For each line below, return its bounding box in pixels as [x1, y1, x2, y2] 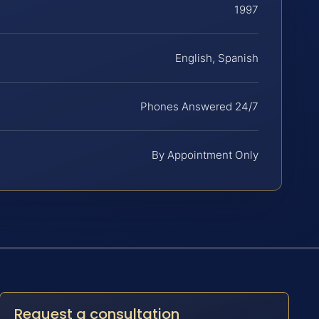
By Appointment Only [152, 148, 258, 162]
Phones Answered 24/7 [140, 100, 258, 114]
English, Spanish [175, 51, 258, 66]
